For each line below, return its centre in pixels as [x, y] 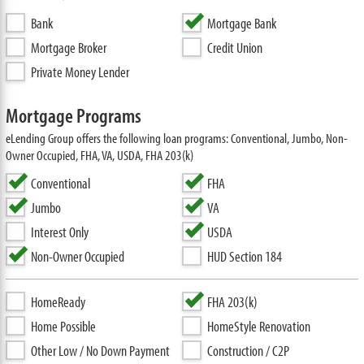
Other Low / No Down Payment [100, 351]
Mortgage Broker [68, 48]
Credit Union [234, 48]
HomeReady [58, 302]
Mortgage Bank [241, 23]
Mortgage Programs [73, 115]
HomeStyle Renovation [259, 326]
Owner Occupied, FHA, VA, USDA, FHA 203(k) [99, 155]
